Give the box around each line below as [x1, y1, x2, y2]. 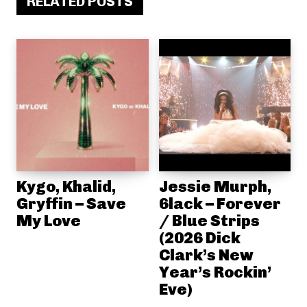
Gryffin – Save [16, 193, 126, 213]
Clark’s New [158, 245, 254, 265]
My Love [16, 210, 81, 230]
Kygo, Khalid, [16, 176, 116, 196]
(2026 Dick [158, 228, 241, 247]
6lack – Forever [158, 193, 281, 213]
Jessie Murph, [158, 176, 271, 196]
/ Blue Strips [158, 210, 260, 230]
